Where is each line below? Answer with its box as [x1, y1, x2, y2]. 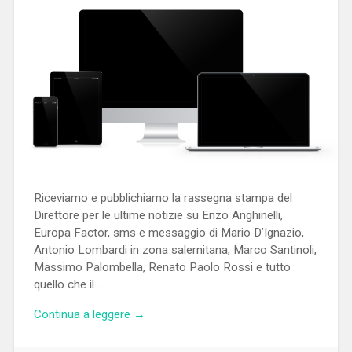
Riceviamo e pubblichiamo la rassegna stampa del [33, 190, 292, 205]
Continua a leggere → [33, 307, 145, 322]
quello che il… [33, 277, 101, 291]
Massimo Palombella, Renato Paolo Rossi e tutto [33, 259, 291, 274]
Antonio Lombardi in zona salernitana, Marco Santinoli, [33, 242, 317, 257]
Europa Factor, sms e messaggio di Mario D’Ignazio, [33, 225, 304, 240]
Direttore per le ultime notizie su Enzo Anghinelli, [33, 207, 283, 222]
